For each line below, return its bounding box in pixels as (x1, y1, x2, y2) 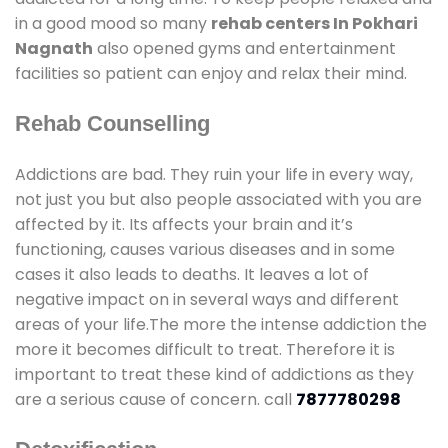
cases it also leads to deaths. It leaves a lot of (15, 262, 369, 286)
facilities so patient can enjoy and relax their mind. (15, 61, 407, 85)
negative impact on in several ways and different (15, 287, 399, 311)
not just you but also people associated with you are (15, 187, 422, 211)
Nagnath (15, 36, 93, 60)
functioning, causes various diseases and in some (15, 237, 395, 261)
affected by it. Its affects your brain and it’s (15, 212, 353, 236)
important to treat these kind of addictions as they (15, 362, 414, 386)
